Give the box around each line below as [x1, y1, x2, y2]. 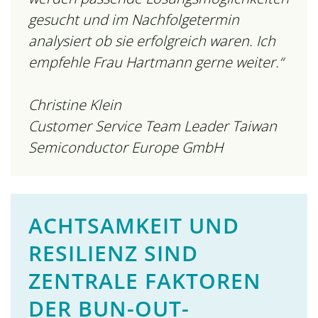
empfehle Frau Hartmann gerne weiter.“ [28, 53, 283, 72]
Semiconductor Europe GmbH [28, 138, 223, 158]
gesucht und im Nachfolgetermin [28, 10, 239, 30]
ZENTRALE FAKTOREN [28, 266, 261, 296]
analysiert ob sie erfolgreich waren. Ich [28, 31, 275, 51]
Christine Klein [28, 95, 121, 115]
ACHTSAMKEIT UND [28, 211, 239, 241]
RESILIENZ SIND [28, 238, 198, 268]
